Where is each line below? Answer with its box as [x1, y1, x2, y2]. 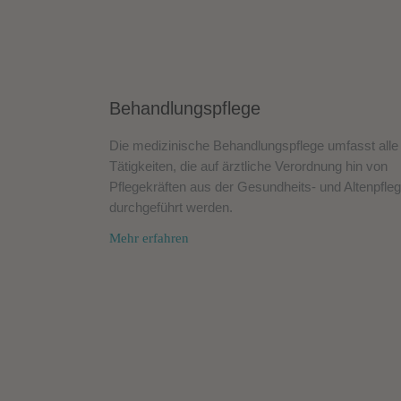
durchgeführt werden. [109, 199, 233, 215]
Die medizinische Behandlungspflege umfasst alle [109, 137, 398, 153]
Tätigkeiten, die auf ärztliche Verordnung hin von [109, 158, 388, 174]
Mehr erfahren [109, 230, 189, 245]
